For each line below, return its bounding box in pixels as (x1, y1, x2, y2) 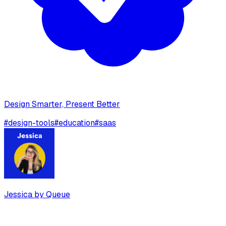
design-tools (8, 118, 54, 129)
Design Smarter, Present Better (4, 99, 120, 110)
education (59, 118, 95, 129)
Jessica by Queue (4, 189, 70, 200)
